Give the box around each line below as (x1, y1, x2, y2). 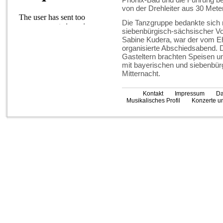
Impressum (174, 90, 205, 97)
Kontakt (142, 90, 163, 97)
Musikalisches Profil (126, 97, 180, 104)
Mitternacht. (122, 69, 160, 78)
